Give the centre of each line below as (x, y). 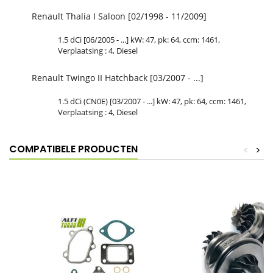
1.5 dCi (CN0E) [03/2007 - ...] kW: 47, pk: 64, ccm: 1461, (152, 101)
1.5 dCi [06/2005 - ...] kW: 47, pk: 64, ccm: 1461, (139, 39)
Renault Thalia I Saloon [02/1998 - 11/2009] (119, 16)
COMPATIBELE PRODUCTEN (73, 149)
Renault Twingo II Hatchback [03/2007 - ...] (118, 77)
